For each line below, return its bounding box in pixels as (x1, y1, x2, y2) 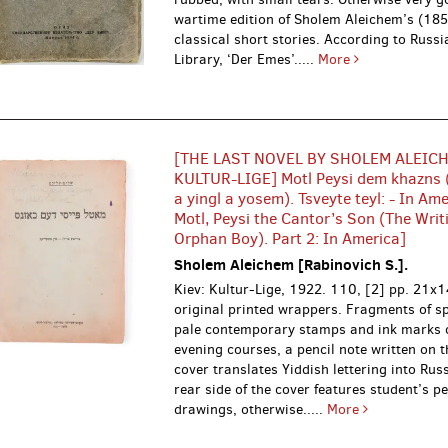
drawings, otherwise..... (174, 399, 328, 419)
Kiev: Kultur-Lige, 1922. (174, 279, 331, 299)
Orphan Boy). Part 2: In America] (174, 227, 407, 249)
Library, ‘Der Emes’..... (174, 49, 319, 69)
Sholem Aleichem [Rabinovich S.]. (174, 253, 409, 275)
